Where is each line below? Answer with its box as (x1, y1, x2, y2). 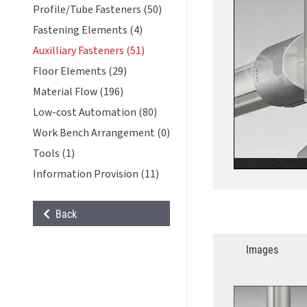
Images (246, 242, 279, 256)
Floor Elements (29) (33, 64, 127, 79)
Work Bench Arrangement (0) (33, 125, 170, 140)
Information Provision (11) (33, 167, 159, 182)
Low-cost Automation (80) (33, 105, 157, 120)
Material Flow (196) (33, 84, 123, 99)
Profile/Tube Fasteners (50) (33, 2, 162, 17)
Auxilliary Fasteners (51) (33, 43, 145, 58)
